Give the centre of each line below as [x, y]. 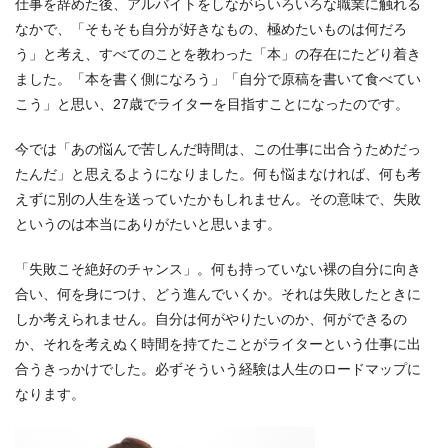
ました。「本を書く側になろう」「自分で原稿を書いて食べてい [218, 78]
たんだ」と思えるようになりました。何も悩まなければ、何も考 [218, 173]
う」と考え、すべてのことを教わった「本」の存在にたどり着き [218, 53]
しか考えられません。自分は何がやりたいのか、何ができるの [211, 318]
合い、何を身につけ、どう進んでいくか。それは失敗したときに [218, 293]
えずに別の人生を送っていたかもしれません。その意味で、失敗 [218, 198]
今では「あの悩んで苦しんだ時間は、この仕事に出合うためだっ [218, 148]
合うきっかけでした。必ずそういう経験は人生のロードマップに [218, 368]
